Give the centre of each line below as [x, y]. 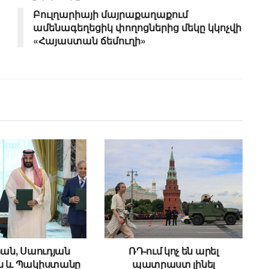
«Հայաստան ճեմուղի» [89, 41]
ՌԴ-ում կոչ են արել [174, 250]
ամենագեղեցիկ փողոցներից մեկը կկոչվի [137, 28]
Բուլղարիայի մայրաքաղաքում [110, 14]
